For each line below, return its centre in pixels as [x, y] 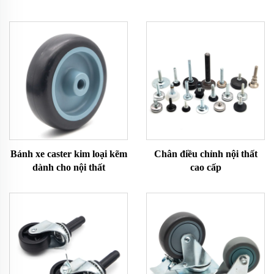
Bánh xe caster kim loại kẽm [68, 154]
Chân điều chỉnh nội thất [206, 154]
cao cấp [206, 167]
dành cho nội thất [68, 167]
